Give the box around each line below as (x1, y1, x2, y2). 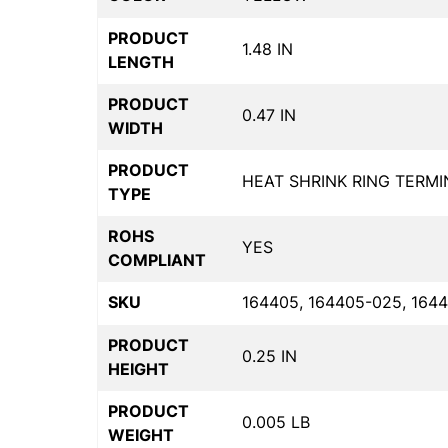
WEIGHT (108, 425, 174, 446)
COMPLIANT (108, 250, 206, 271)
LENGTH (108, 52, 174, 73)
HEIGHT (108, 359, 169, 380)
